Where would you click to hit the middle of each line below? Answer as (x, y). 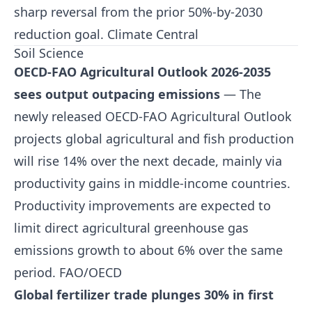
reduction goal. (61, 34)
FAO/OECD (91, 272)
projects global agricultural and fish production (154, 139)
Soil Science (49, 53)
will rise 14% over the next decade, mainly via (148, 161)
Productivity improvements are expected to (142, 205)
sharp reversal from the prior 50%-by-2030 (138, 12)
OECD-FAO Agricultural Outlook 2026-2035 (142, 72)
